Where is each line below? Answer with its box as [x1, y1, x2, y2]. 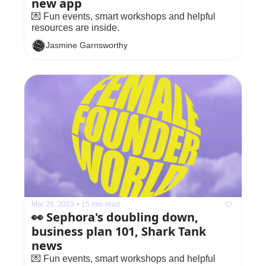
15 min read [81, 200, 120, 209]
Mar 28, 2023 [31, 200, 74, 209]
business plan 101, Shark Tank [31, 223, 206, 239]
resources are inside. [31, 22, 119, 33]
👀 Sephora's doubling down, [31, 208, 198, 225]
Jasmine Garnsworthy [46, 40, 128, 50]
